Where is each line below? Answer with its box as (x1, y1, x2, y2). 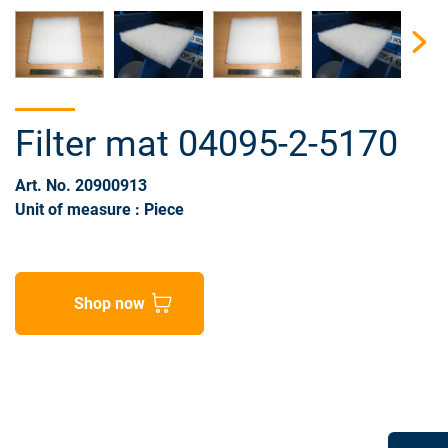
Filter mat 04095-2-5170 (15, 123, 398, 166)
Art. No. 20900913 (15, 176, 147, 196)
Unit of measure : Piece (15, 200, 184, 220)
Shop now (74, 293, 145, 313)
